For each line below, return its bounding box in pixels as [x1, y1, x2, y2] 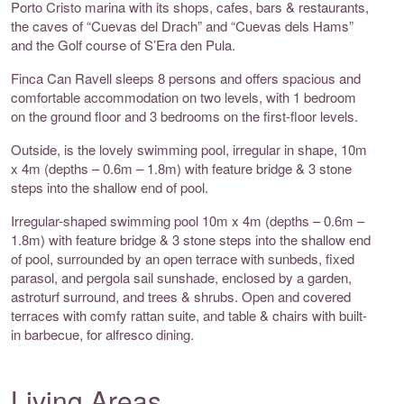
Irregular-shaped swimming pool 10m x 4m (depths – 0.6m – [11, 211, 364, 231]
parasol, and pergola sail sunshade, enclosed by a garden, [11, 268, 352, 288]
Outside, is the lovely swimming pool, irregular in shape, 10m [11, 140, 367, 160]
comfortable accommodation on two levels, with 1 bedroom [11, 87, 356, 107]
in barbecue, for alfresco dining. [11, 325, 194, 344]
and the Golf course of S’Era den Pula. [11, 35, 235, 55]
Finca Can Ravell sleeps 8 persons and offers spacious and [11, 69, 361, 88]
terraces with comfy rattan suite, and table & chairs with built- [11, 306, 367, 326]
